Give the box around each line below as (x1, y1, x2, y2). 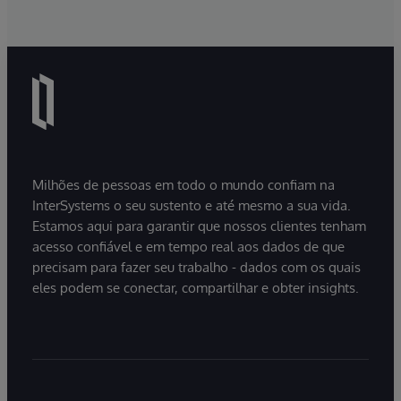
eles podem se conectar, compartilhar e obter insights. (32, 278, 359, 296)
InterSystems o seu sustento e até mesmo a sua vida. (32, 196, 351, 214)
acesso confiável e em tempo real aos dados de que (32, 237, 345, 255)
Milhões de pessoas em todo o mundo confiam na (32, 175, 335, 193)
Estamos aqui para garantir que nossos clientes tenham (32, 217, 366, 235)
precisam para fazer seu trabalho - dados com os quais (32, 258, 361, 276)
